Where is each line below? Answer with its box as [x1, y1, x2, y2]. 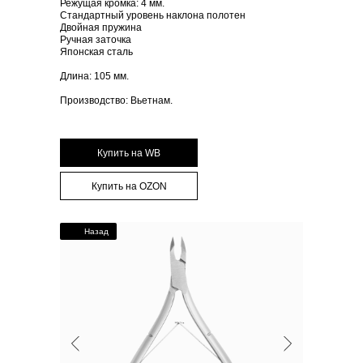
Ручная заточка [60, 34, 131, 46]
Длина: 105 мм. [60, 70, 129, 83]
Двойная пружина [60, 22, 142, 34]
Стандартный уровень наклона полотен [60, 10, 246, 22]
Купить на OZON [91, 180, 167, 192]
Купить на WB [97, 147, 160, 159]
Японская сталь [60, 46, 133, 58]
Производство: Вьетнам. [60, 95, 173, 107]
